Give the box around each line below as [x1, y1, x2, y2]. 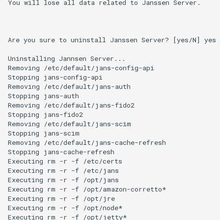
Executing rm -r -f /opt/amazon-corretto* [8, 185, 166, 194]
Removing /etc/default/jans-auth [8, 82, 131, 91]
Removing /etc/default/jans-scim [8, 119, 131, 129]
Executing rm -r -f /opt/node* [8, 203, 122, 213]
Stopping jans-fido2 [8, 110, 83, 119]
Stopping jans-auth [8, 91, 79, 101]
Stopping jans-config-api [8, 73, 103, 82]
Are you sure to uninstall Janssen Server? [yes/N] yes [8, 35, 216, 45]
